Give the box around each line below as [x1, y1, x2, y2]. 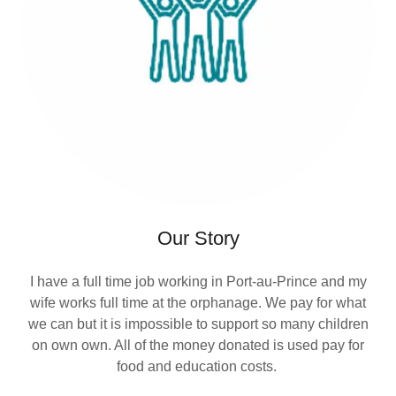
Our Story [156, 227, 240, 250]
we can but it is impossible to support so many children [27, 316, 369, 332]
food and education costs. [116, 359, 280, 375]
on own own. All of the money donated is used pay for [32, 338, 364, 354]
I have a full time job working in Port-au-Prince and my [29, 274, 367, 290]
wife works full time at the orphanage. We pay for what [30, 295, 366, 311]
